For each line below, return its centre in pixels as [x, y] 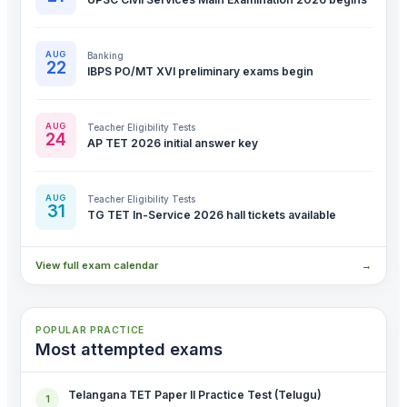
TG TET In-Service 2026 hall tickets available [212, 214]
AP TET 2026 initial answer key [173, 143]
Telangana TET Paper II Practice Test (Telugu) [195, 395]
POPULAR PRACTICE [90, 331]
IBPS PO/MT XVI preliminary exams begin [200, 71]
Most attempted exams [129, 349]
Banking [105, 55]
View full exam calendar [97, 266]
